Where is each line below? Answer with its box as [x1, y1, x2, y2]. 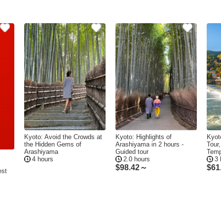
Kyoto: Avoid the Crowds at [24, 133, 102, 141]
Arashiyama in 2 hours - [115, 141, 184, 148]
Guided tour [115, 148, 148, 156]
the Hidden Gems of [24, 141, 81, 148]
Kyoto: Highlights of [115, 133, 172, 141]
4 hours [32, 155, 53, 163]
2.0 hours [123, 155, 150, 163]
